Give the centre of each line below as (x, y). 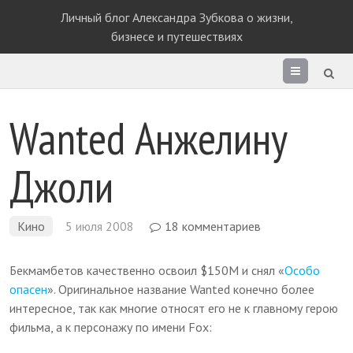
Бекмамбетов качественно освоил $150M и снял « (147, 270)
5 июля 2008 (100, 226)
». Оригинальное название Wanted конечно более (181, 289)
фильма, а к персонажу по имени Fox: (111, 327)
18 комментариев (213, 226)
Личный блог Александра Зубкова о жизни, (176, 17)
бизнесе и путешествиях (176, 36)
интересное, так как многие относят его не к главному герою (174, 308)
